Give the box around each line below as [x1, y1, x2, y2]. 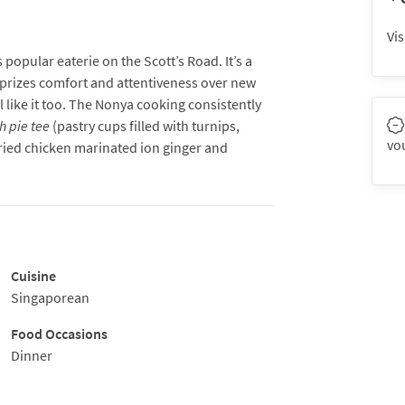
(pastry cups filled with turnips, [49, 117, 240, 135]
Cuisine [10, 267, 56, 285]
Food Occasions [10, 325, 108, 343]
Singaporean [10, 288, 89, 306]
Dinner [10, 346, 52, 364]
